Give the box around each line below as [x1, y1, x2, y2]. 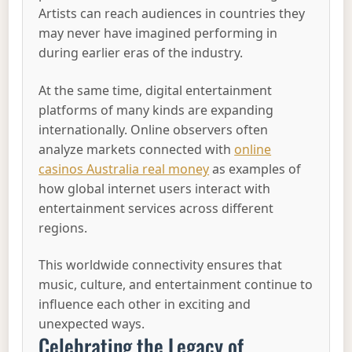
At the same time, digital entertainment [38, 81, 273, 99]
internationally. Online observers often [38, 120, 269, 138]
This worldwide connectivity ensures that [38, 256, 283, 274]
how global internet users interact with [38, 179, 271, 197]
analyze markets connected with [38, 140, 235, 158]
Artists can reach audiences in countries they [38, 5, 306, 23]
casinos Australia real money [38, 159, 210, 178]
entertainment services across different [38, 199, 274, 217]
